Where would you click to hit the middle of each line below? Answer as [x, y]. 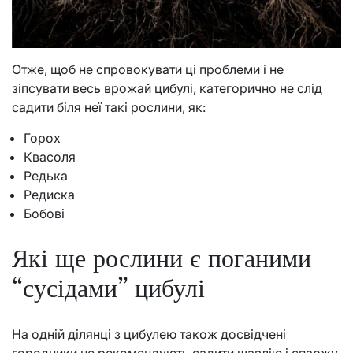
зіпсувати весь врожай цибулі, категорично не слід [167, 88]
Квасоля [50, 156]
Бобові [44, 213]
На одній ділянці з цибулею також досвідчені [149, 334]
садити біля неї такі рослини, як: [109, 107]
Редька [47, 175]
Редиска [49, 194]
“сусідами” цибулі [108, 288]
